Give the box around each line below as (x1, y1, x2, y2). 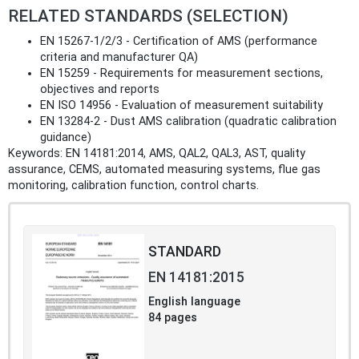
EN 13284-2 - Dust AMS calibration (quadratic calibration (40, 114, 337, 128)
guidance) (40, 130, 91, 144)
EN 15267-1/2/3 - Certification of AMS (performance (40, 34, 317, 48)
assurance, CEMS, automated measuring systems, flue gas (8, 162, 321, 176)
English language (148, 294, 240, 309)
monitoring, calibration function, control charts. (8, 178, 259, 192)
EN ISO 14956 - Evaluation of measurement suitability (40, 98, 323, 112)
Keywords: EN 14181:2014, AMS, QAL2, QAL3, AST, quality (8, 146, 305, 160)
